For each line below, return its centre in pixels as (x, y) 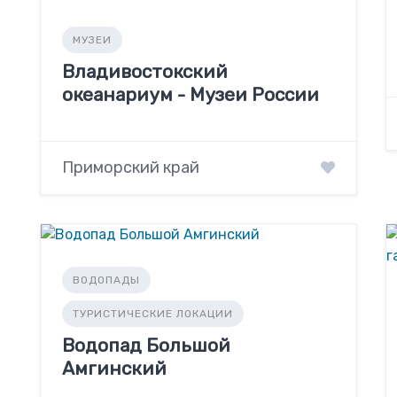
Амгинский (114, 369)
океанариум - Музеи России (190, 94)
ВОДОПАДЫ (106, 280)
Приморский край (130, 168)
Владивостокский (144, 71)
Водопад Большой (146, 346)
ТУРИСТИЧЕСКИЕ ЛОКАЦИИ (152, 314)
